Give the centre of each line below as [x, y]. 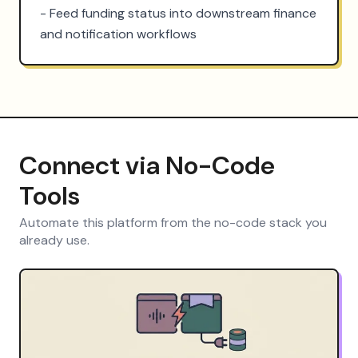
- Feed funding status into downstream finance [178, 13]
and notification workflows [118, 34]
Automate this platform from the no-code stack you [173, 222]
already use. [54, 240]
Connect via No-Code [147, 165]
